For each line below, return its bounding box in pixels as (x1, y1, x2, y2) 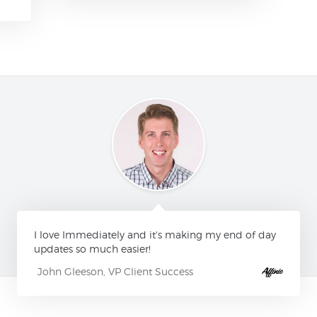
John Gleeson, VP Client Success (38, 265, 193, 277)
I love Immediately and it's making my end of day (34, 228, 276, 241)
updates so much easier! (34, 242, 151, 255)
